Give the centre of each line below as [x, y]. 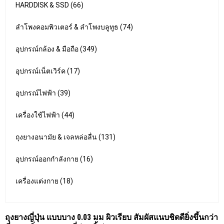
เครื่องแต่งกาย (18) [44, 181]
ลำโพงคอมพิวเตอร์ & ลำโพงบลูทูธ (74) [74, 27]
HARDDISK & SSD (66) [49, 5]
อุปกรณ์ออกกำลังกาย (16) [54, 159]
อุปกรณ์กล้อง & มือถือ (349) [56, 49]
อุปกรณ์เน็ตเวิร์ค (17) [48, 71]
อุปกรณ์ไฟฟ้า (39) [43, 93]
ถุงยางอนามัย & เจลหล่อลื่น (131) [65, 137]
